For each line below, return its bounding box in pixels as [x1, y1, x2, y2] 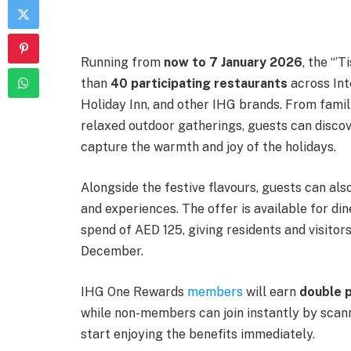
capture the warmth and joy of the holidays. [81, 139, 336, 155]
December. [81, 243, 143, 259]
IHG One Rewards [81, 284, 187, 299]
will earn [243, 284, 299, 299]
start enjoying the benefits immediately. [81, 326, 315, 342]
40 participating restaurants [110, 76, 288, 92]
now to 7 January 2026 [164, 55, 302, 71]
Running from [81, 55, 164, 71]
